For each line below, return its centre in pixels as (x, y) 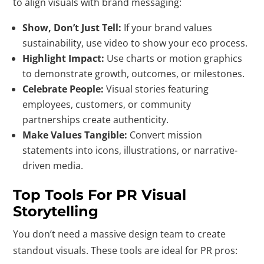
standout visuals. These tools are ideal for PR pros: (126, 250)
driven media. (53, 166)
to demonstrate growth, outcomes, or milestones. (134, 74)
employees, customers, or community (107, 104)
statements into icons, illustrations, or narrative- (130, 150)
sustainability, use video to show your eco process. (135, 43)
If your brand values (167, 28)
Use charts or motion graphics (174, 58)
